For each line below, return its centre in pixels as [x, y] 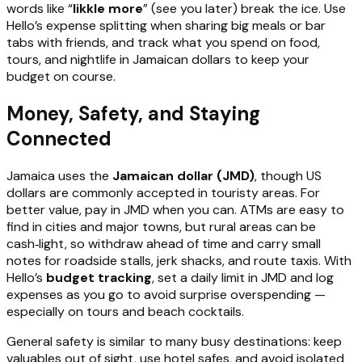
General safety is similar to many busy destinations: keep [174, 341]
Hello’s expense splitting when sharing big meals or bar [166, 25]
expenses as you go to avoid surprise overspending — [166, 294]
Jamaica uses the [59, 175]
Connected [59, 138]
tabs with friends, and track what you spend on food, [163, 42]
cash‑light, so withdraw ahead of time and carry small [164, 243]
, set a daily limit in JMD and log [243, 277]
